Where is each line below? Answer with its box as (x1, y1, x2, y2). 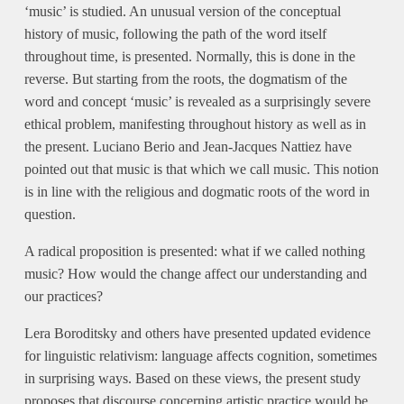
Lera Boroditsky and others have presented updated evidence (23, 326, 371, 341)
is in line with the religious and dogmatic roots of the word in (23, 184, 370, 199)
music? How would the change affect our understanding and (23, 266, 367, 281)
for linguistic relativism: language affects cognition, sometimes (23, 348, 377, 363)
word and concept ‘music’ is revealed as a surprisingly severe (23, 94, 371, 109)
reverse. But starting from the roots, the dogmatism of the (23, 71, 347, 87)
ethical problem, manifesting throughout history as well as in (23, 116, 366, 132)
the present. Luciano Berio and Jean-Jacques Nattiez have (23, 139, 352, 154)
